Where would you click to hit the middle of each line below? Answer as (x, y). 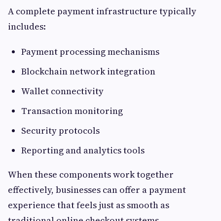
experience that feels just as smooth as (89, 205)
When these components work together (91, 174)
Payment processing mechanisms (90, 52)
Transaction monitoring (72, 111)
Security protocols (60, 130)
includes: (27, 26)
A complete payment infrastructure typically (102, 11)
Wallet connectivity (62, 91)
